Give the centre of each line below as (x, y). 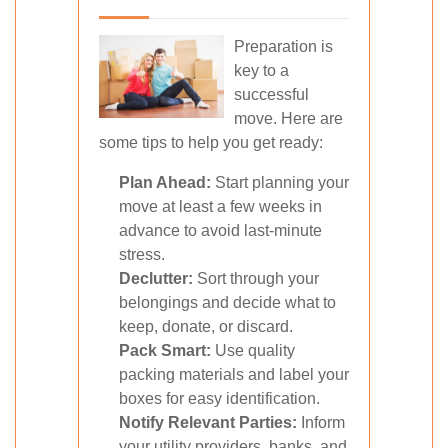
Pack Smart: (165, 350)
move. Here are (288, 118)
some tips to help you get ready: (211, 142)
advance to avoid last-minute (220, 230)
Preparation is (283, 46)
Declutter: (156, 278)
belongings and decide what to (227, 302)
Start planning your (280, 182)
